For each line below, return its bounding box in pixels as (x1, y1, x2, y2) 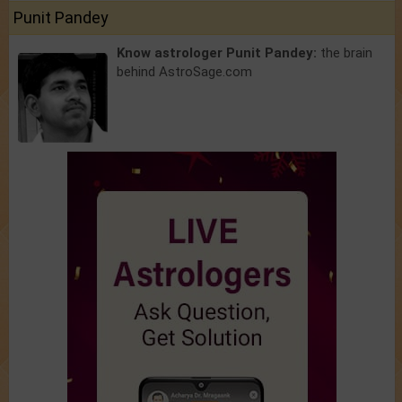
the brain (320, 45, 372, 62)
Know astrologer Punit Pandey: (117, 45, 320, 62)
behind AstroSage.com (117, 64, 252, 81)
